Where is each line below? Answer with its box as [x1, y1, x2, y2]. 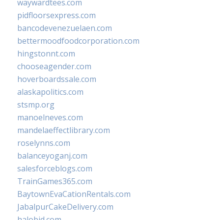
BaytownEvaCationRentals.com [17, 189, 131, 199]
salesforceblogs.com [17, 163, 92, 174]
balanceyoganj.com [17, 150, 87, 161]
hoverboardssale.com [17, 74, 96, 84]
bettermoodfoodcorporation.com [17, 35, 139, 46]
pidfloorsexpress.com [17, 10, 96, 21]
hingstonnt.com [17, 48, 75, 59]
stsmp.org [17, 99, 55, 110]
